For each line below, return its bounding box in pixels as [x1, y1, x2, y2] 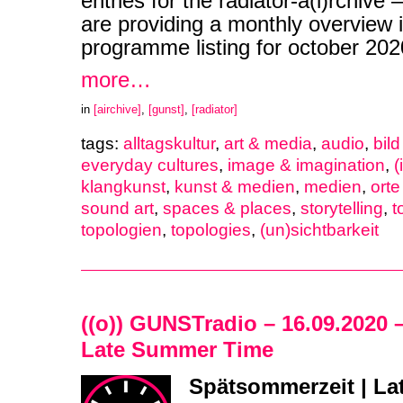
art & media [224, 133, 312, 153]
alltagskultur [123, 133, 215, 153]
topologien [81, 219, 162, 239]
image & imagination [228, 155, 385, 175]
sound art [81, 198, 154, 218]
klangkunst [81, 176, 166, 196]
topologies [171, 219, 251, 239]
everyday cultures [81, 155, 219, 175]
